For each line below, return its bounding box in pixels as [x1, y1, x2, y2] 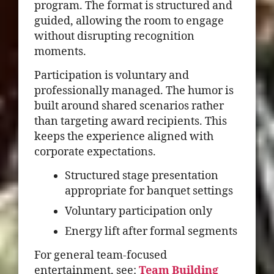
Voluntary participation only [65, 204, 212, 218]
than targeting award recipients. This [34, 114, 227, 128]
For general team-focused [34, 248, 167, 262]
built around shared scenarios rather [34, 99, 224, 113]
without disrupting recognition [34, 29, 194, 43]
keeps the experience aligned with [34, 130, 213, 144]
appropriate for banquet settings [65, 184, 233, 198]
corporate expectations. [34, 145, 156, 159]
